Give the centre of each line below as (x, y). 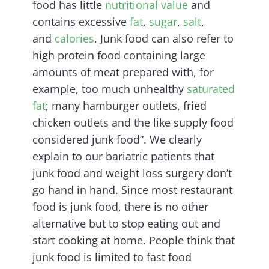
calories (74, 39)
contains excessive (81, 22)
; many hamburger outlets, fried (126, 106)
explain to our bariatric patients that (123, 156)
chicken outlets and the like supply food (133, 123)
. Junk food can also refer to (164, 39)
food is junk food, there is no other (120, 207)
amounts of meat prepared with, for (123, 72)
